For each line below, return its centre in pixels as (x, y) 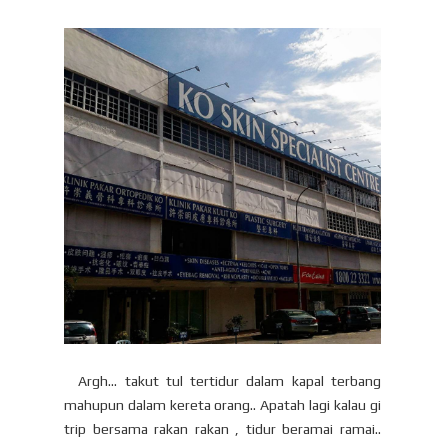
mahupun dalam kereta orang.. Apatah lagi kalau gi (222, 405)
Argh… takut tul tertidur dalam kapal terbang (222, 381)
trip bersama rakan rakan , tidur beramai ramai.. (222, 429)
